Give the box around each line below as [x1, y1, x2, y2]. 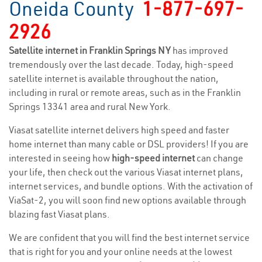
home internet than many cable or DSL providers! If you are [9, 138, 249, 150]
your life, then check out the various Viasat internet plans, [9, 166, 243, 178]
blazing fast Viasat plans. [9, 208, 110, 220]
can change [195, 152, 243, 164]
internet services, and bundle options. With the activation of [9, 180, 253, 192]
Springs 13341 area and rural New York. [9, 101, 171, 112]
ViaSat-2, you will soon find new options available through [9, 194, 246, 206]
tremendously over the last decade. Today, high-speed [9, 58, 233, 70]
